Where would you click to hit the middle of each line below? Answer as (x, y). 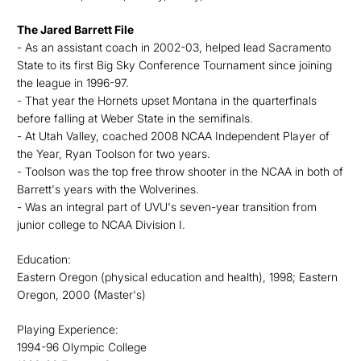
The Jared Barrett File (75, 29)
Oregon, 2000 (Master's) (81, 295)
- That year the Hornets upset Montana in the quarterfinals (167, 100)
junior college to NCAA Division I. (101, 224)
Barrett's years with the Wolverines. (108, 189)
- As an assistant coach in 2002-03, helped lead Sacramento (174, 47)
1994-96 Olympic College (82, 347)
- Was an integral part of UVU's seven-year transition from (167, 207)
